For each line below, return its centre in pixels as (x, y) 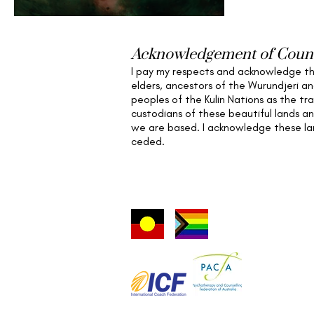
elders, (148, 85)
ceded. (148, 141)
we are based (164, 127)
